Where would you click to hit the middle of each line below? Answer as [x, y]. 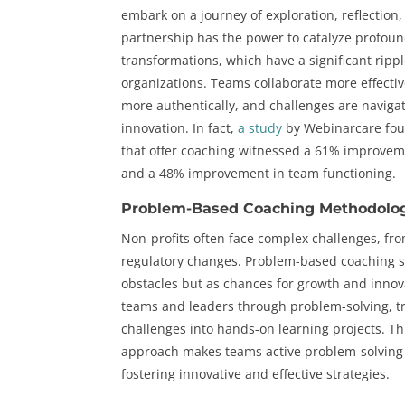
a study [260, 128]
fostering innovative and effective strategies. [256, 374]
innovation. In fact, [180, 128]
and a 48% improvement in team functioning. [259, 174]
